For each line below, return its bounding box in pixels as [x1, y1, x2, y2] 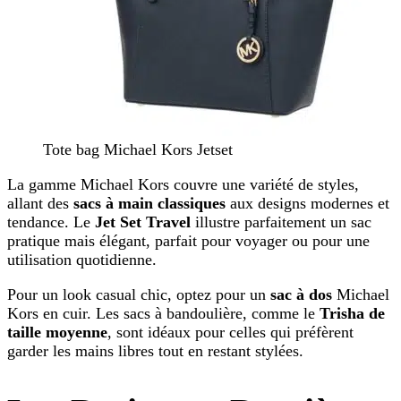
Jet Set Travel [95, 212, 191, 231]
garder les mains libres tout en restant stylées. [7, 341, 303, 360]
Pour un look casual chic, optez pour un [7, 285, 270, 303]
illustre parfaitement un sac [191, 212, 371, 231]
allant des [7, 193, 73, 212]
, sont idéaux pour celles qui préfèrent [107, 322, 354, 341]
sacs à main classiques [73, 193, 226, 212]
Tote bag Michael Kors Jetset [43, 140, 233, 158]
